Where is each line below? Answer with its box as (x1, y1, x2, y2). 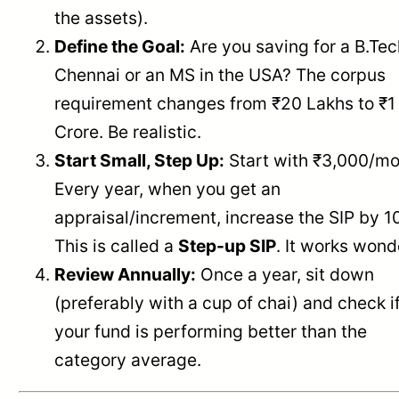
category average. (54, 348, 202, 370)
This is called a (54, 234, 179, 256)
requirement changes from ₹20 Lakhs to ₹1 (54, 92, 396, 114)
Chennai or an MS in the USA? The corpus (54, 63, 387, 85)
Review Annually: (54, 263, 197, 285)
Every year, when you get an (54, 177, 281, 199)
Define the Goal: (54, 35, 186, 57)
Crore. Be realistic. (54, 120, 202, 142)
